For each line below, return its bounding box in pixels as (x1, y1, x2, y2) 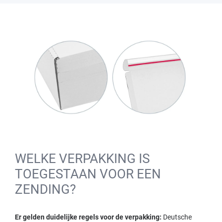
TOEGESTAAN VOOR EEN (15, 166, 161, 181)
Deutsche (163, 213, 192, 221)
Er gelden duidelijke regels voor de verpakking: (15, 213, 163, 221)
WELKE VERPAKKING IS (15, 151, 150, 166)
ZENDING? (15, 181, 76, 197)
